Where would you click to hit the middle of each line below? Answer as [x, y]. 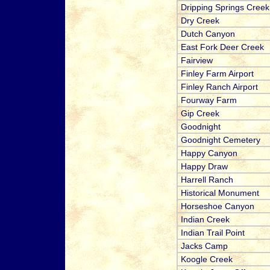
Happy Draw [204, 167]
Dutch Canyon [208, 34]
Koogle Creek [206, 259]
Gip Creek [200, 114]
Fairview [196, 61]
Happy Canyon [209, 153]
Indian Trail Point [212, 233]
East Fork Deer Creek [222, 47]
